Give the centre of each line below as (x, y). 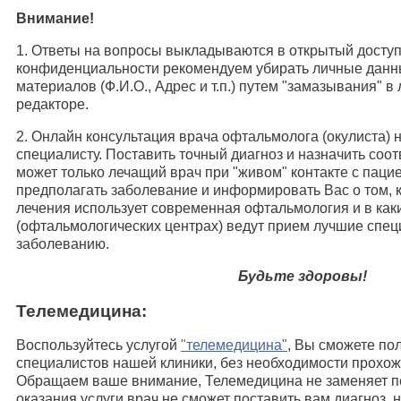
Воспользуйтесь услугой (98, 346)
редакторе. (52, 104)
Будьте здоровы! (303, 276)
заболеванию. (63, 243)
